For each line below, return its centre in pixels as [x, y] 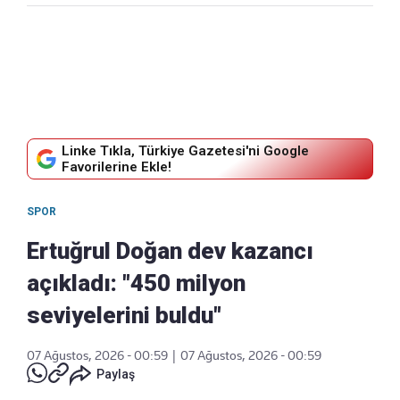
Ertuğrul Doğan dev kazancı [170, 251]
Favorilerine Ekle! [117, 167]
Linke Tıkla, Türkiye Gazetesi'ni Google [185, 151]
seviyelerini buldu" [124, 316]
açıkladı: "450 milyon [136, 283]
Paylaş [116, 375]
